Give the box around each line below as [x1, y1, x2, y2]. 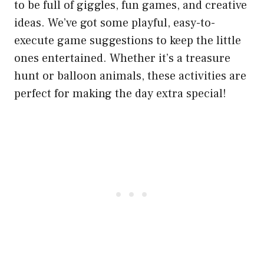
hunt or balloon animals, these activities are [14, 68, 246, 84]
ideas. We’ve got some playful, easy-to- [14, 15, 215, 31]
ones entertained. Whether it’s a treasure [14, 50, 230, 66]
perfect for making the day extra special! [14, 85, 226, 101]
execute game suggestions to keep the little [14, 32, 241, 48]
